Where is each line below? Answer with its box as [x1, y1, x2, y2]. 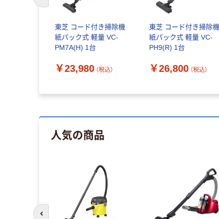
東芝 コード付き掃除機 [54, 23, 125, 31]
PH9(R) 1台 [149, 44, 185, 52]
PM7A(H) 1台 [54, 44, 96, 52]
